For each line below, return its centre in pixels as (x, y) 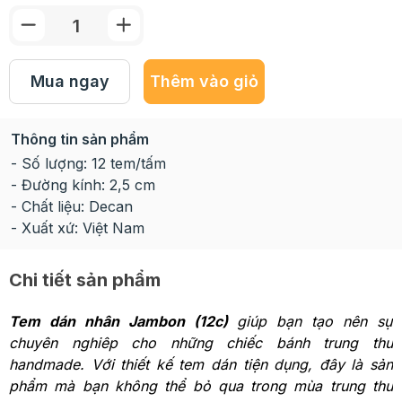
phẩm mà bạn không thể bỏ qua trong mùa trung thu (201, 386)
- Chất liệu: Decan (72, 206)
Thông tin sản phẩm (80, 139)
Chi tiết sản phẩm (85, 280)
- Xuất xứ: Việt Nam (78, 228)
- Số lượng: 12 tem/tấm (88, 163)
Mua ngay (70, 81)
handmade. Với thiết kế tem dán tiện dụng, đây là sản (201, 364)
